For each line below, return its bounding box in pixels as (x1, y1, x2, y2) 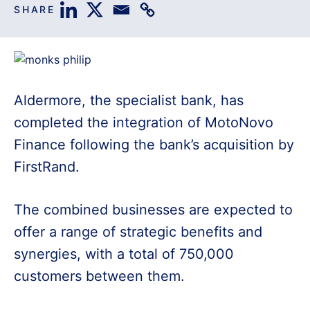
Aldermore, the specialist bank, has (14, 92, 244, 109)
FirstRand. (14, 158, 80, 176)
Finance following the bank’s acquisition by (14, 136, 294, 154)
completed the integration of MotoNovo (14, 114, 273, 131)
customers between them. (14, 268, 185, 285)
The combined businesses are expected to (14, 201, 293, 219)
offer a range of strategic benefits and (14, 224, 262, 241)
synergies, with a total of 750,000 (14, 246, 234, 263)
